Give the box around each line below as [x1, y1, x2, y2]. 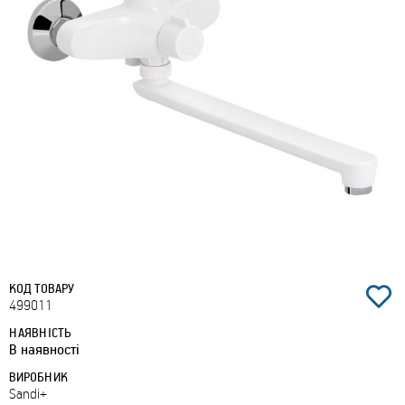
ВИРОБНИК [9, 368, 68, 385]
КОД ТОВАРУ [9, 279, 74, 297]
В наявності [9, 340, 80, 358]
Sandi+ [9, 384, 47, 402]
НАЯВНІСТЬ [9, 324, 71, 341]
